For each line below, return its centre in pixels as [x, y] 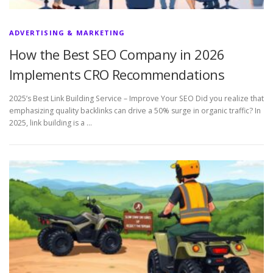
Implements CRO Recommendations [117, 74]
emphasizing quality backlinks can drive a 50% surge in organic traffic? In [135, 110]
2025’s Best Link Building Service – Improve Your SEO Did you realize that [136, 98]
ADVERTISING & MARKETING [67, 32]
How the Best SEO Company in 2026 [117, 54]
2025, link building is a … [51, 122]
